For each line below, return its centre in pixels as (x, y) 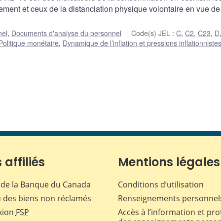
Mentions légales (169, 162)
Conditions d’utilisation (161, 185)
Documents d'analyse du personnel (66, 33)
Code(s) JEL (152, 33)
